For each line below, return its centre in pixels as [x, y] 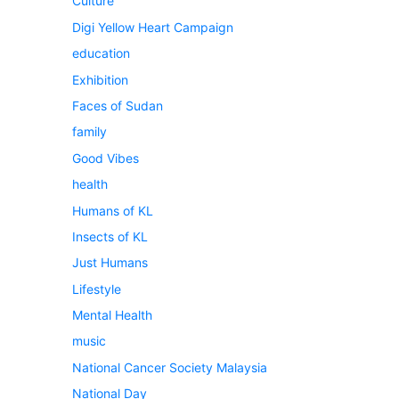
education [101, 53]
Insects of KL [110, 236]
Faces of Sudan [118, 105]
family [90, 132]
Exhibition [100, 79]
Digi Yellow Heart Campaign [153, 27]
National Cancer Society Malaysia [170, 367]
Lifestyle [97, 289]
